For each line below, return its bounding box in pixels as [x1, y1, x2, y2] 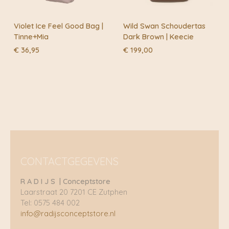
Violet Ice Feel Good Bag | [14, 20, 104, 31]
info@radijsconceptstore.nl [20, 208, 116, 218]
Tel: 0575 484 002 [20, 197, 80, 208]
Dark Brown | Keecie [123, 31, 194, 41]
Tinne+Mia [14, 31, 49, 41]
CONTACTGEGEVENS [20, 154, 119, 168]
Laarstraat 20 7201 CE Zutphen [20, 187, 127, 197]
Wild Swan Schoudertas [123, 20, 206, 31]
